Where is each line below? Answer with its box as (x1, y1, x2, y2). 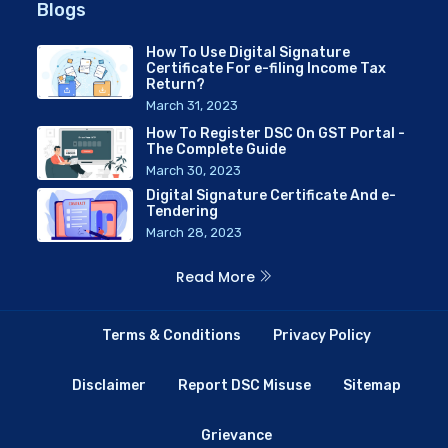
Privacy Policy (273, 326, 371, 344)
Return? (146, 75, 205, 93)
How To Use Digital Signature (146, 43, 350, 61)
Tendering (146, 202, 218, 220)
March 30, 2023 (146, 162, 241, 178)
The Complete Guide (146, 140, 286, 158)
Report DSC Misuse (178, 376, 311, 394)
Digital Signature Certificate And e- (146, 186, 396, 204)
